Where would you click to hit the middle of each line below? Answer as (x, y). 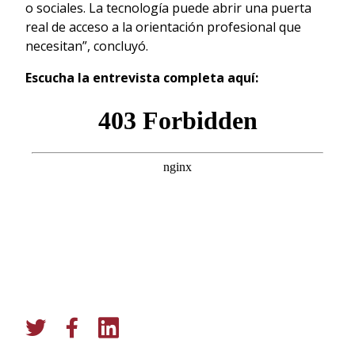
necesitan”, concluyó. (87, 46)
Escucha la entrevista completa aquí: (143, 77)
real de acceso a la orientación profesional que (163, 27)
